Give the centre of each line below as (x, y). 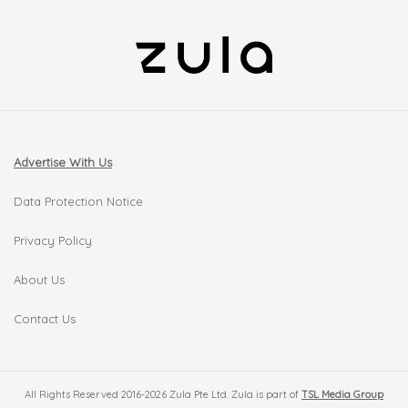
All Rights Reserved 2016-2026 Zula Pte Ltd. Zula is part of (163, 394)
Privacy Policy (53, 240)
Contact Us (45, 318)
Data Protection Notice (78, 201)
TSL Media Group (342, 394)
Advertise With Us (63, 162)
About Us (39, 279)
